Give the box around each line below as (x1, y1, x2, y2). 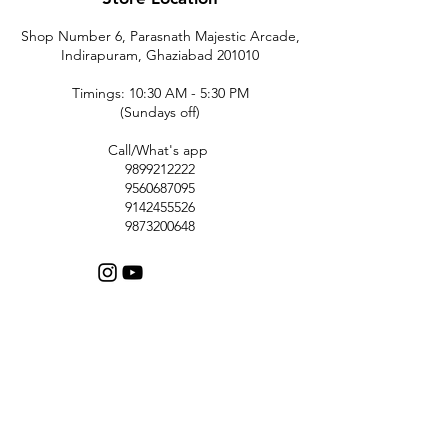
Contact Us (125, 414, 195, 433)
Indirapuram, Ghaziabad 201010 (61, 45, 259, 64)
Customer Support (85, 369, 235, 390)
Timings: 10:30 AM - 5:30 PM (71, 83, 249, 102)
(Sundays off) (120, 102, 200, 121)
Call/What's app (108, 140, 212, 159)
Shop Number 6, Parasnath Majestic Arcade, (20, 26, 300, 45)
